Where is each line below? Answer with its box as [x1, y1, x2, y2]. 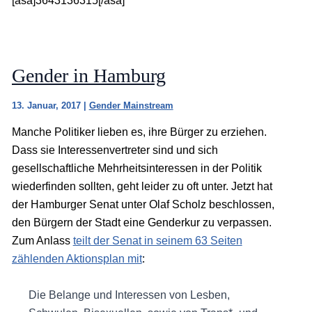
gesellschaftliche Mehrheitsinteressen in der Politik [11, 162, 262, 175]
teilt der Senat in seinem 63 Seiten [72, 235, 242, 247]
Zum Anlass [11, 235, 73, 247]
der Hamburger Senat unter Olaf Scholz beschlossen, [11, 198, 274, 211]
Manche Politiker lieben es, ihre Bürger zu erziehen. [11, 126, 267, 139]
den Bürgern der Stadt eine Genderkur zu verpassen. [11, 217, 272, 229]
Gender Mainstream [88, 100, 173, 111]
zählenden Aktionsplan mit [11, 253, 142, 265]
